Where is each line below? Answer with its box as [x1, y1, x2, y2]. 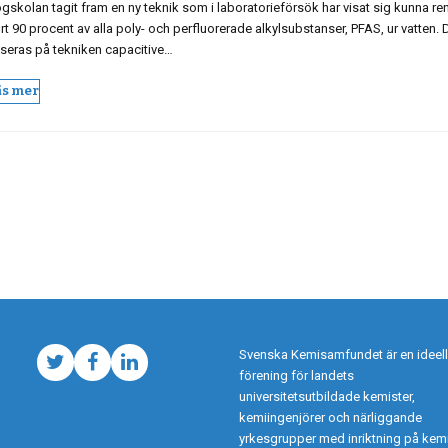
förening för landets [239, 368, 354, 383]
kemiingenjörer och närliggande [239, 410, 422, 425]
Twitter [54, 359, 118, 384]
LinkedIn [128, 359, 203, 384]
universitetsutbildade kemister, [239, 389, 415, 404]
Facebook [91, 359, 181, 384]
